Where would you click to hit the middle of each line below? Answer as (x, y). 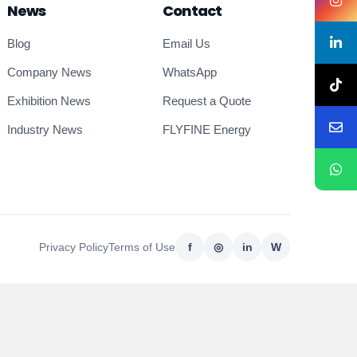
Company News (49, 72)
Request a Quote (207, 101)
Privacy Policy (74, 247)
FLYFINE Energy (207, 129)
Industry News (45, 129)
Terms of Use (142, 247)
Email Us (187, 43)
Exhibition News (49, 101)
